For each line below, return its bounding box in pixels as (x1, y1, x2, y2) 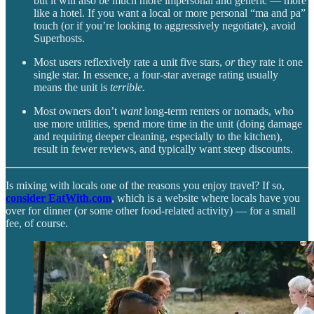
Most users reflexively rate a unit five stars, (34, 56, 225, 69)
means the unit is (34, 81, 110, 94)
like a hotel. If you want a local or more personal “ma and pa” (34, 7, 306, 20)
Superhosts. (34, 32, 85, 45)
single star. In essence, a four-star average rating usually (34, 69, 278, 81)
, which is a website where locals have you (111, 192, 300, 205)
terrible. (110, 81, 145, 94)
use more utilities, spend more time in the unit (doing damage (34, 118, 302, 130)
